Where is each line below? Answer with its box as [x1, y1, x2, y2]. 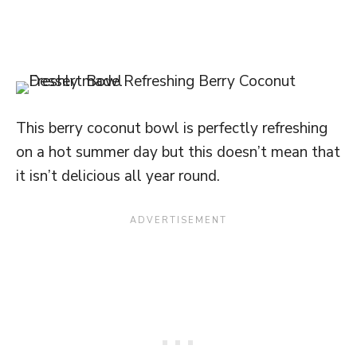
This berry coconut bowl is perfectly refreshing [16, 118, 328, 139]
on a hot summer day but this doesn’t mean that [16, 142, 340, 163]
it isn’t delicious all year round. [16, 166, 220, 187]
